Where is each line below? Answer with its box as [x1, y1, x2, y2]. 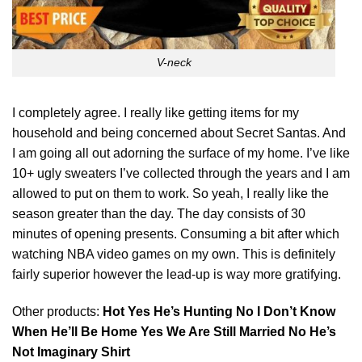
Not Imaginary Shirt [12, 344, 133, 359]
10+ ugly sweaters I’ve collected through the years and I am [12, 166, 350, 181]
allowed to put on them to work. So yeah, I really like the [12, 187, 329, 201]
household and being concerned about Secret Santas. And [12, 126, 346, 141]
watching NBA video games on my [12, 247, 212, 262]
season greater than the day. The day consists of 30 [12, 207, 305, 221]
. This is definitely [236, 247, 335, 262]
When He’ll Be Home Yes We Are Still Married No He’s [12, 324, 336, 339]
